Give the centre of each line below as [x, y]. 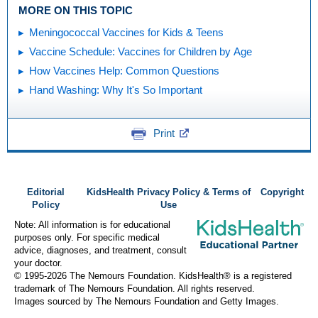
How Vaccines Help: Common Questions [124, 71]
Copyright [282, 192]
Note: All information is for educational [92, 225]
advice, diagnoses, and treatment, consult [100, 250]
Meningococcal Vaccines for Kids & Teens [126, 32]
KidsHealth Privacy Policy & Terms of [169, 192]
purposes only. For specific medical [87, 237]
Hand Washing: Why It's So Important [116, 90]
